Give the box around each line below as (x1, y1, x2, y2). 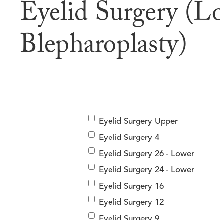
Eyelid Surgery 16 (99, 182, 164, 191)
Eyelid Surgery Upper (99, 117, 178, 126)
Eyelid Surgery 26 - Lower (99, 149, 194, 158)
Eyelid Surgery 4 (99, 133, 159, 142)
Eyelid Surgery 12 (99, 198, 164, 207)
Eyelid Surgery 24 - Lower (99, 165, 194, 174)
